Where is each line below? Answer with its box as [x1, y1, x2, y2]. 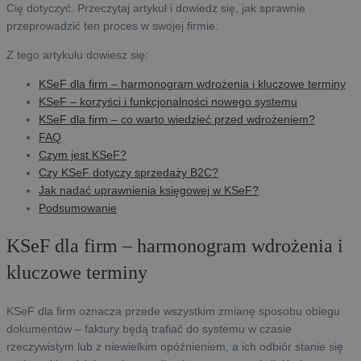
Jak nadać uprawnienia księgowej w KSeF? [39, 183, 259, 197]
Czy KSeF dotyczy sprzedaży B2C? [39, 165, 218, 179]
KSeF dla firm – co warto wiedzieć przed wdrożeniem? [39, 112, 315, 126]
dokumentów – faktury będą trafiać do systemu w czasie [6, 322, 292, 335]
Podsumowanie [39, 201, 117, 214]
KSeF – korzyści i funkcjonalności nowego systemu [39, 94, 297, 108]
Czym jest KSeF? [39, 147, 127, 161]
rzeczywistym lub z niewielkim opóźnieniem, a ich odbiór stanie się [6, 339, 343, 353]
